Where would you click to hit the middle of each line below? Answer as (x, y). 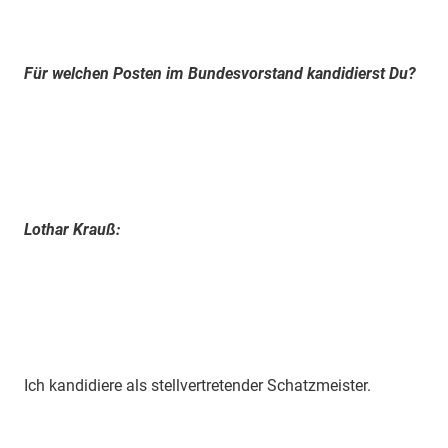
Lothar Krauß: (72, 229)
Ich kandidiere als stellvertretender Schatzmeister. (197, 385)
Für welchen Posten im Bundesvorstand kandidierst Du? (220, 73)
